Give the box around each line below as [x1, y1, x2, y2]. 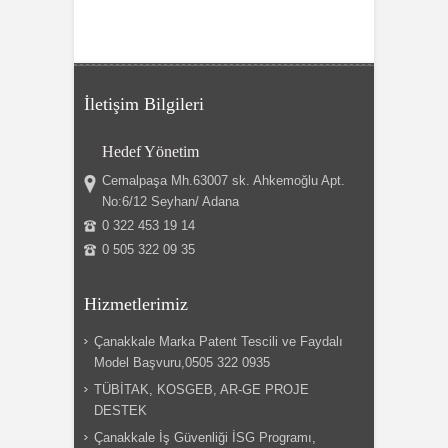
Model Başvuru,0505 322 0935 [94, 355, 270, 370]
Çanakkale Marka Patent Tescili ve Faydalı [94, 334, 343, 349]
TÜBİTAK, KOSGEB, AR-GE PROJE [94, 382, 309, 397]
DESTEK [94, 403, 147, 418]
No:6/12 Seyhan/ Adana [102, 194, 239, 209]
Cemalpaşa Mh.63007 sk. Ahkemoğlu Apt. [102, 173, 345, 188]
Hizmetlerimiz [84, 294, 188, 314]
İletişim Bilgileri [84, 94, 204, 114]
